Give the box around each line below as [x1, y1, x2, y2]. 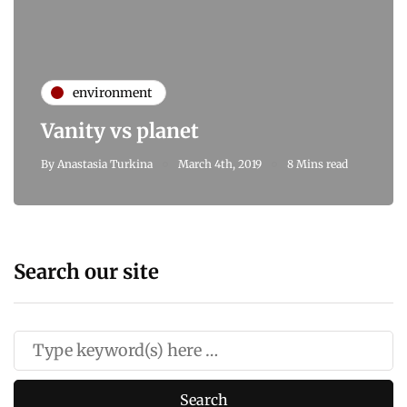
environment [73, 84, 152, 101]
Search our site [14, 259, 159, 285]
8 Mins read [287, 157, 348, 172]
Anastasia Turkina [57, 157, 153, 172]
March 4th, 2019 [178, 157, 262, 172]
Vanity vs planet [41, 118, 199, 144]
